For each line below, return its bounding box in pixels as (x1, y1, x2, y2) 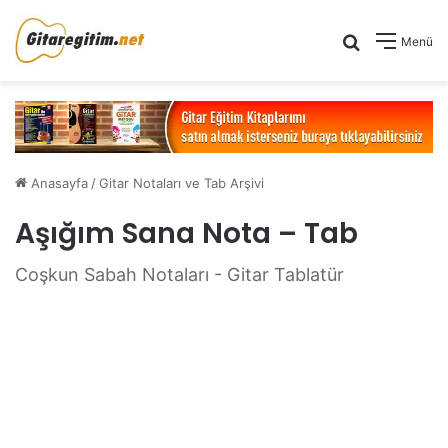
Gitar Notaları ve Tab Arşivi (99, 174, 264, 191)
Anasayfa (27, 174, 88, 191)
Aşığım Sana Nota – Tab (15, 213, 358, 253)
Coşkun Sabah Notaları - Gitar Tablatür (15, 263, 344, 285)
